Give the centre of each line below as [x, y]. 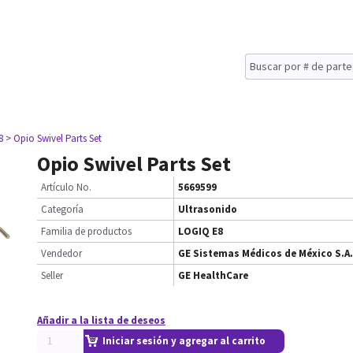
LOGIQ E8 [201, 231]
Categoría [62, 209]
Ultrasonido [208, 209]
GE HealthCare [213, 275]
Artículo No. [66, 187]
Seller [52, 275]
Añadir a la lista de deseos [101, 320]
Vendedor [61, 253]
